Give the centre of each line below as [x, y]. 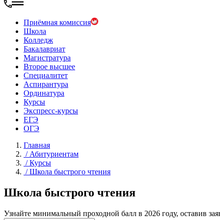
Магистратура [47, 58]
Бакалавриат [44, 49]
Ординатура [44, 93]
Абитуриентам [54, 154]
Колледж [38, 40]
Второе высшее [49, 67]
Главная [37, 145]
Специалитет [46, 76]
